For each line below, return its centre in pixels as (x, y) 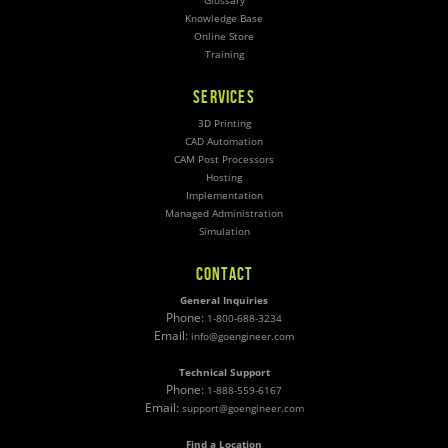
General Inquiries (224, 301)
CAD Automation (224, 142)
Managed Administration (224, 214)
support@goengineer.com (242, 409)
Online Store (224, 37)
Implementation (224, 196)
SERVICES (224, 97)
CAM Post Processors (224, 160)
